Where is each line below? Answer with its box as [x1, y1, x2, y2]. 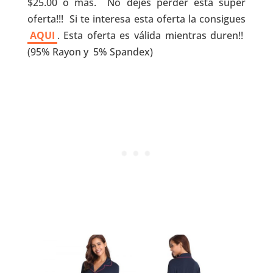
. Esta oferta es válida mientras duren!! [57, 29, 246, 42]
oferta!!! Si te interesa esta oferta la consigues [27, 12, 246, 26]
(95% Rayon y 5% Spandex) [27, 45, 153, 58]
